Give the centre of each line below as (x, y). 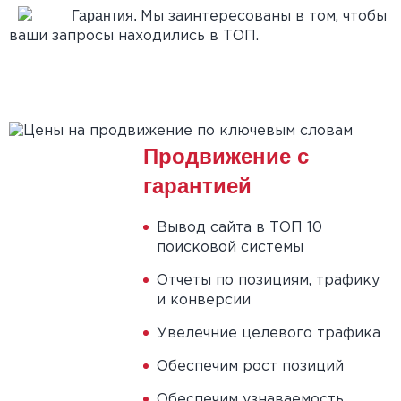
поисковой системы (230, 247)
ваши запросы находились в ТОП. (134, 36)
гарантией (197, 186)
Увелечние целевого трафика (268, 333)
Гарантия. (106, 16)
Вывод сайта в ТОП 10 (239, 228)
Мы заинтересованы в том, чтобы (264, 17)
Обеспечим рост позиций (250, 367)
